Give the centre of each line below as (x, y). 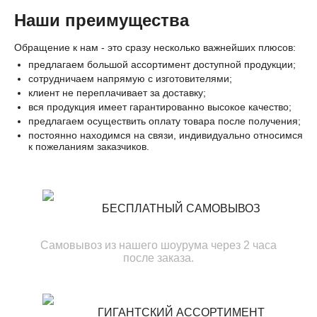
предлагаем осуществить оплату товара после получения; (165, 121)
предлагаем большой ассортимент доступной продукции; (162, 64)
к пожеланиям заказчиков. (89, 146)
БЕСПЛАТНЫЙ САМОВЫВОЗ (181, 208)
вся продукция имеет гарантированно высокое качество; (160, 107)
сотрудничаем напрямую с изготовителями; (130, 79)
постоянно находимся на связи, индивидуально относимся (166, 135)
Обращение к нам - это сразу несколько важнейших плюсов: (155, 47)
